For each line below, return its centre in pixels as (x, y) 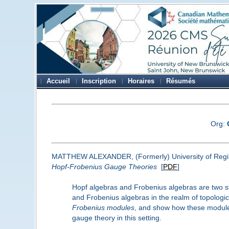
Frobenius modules (103, 207)
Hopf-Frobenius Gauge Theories (104, 166)
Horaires (141, 81)
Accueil (59, 81)
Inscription (99, 81)
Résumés (181, 81)
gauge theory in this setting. (117, 217)
